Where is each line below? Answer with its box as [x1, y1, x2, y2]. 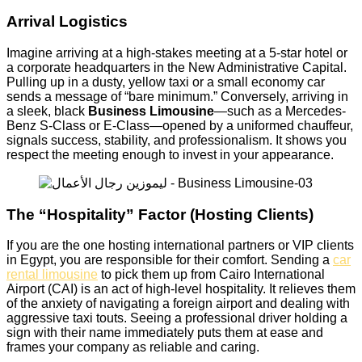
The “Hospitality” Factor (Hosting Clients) [6, 205, 314, 223]
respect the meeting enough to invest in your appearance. [6, 147, 334, 162]
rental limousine [6, 267, 98, 282]
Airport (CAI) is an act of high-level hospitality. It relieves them [6, 282, 356, 297]
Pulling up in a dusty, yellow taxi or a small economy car [6, 74, 325, 89]
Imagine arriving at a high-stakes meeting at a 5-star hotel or [6, 45, 347, 60]
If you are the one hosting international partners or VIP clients [6, 238, 354, 253]
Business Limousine [88, 103, 214, 118]
